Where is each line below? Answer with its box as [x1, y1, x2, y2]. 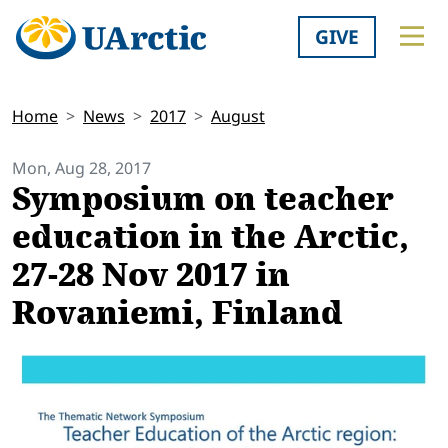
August [211, 105, 265, 128]
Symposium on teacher [12, 175, 394, 224]
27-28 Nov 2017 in [12, 251, 290, 300]
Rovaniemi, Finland [12, 289, 343, 338]
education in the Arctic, [12, 213, 409, 262]
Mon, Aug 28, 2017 [12, 157, 151, 180]
